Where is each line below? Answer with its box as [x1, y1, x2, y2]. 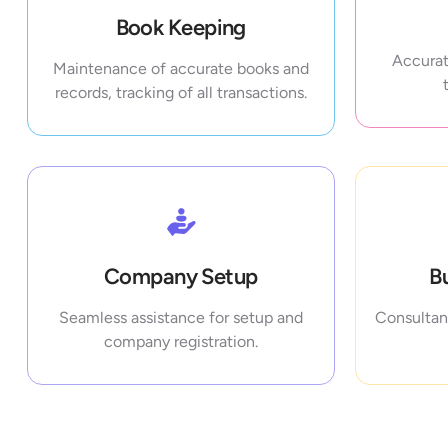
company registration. [103, 332, 258, 352]
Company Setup [103, 263, 258, 291]
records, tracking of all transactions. [54, 83, 307, 103]
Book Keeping [115, 14, 246, 42]
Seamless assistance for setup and [58, 308, 303, 328]
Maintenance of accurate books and [52, 59, 309, 79]
